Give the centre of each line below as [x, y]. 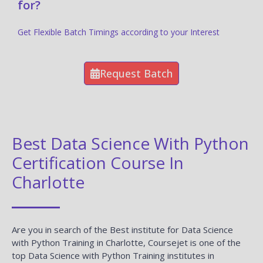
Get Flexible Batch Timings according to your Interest [120, 32]
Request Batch [136, 73]
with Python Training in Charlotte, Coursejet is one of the [126, 242]
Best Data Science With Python [130, 143]
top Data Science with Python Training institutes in [113, 255]
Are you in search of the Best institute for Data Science [122, 229]
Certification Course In [98, 162]
